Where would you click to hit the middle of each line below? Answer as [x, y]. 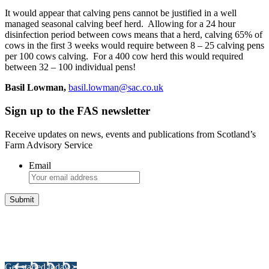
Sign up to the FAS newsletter [77, 111]
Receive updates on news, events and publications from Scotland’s [130, 134]
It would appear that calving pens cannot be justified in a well [121, 13]
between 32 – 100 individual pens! [70, 67]
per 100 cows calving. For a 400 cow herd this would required [124, 56]
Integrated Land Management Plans [94, 223]
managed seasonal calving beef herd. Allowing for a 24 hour [120, 24]
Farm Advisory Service [49, 145]
